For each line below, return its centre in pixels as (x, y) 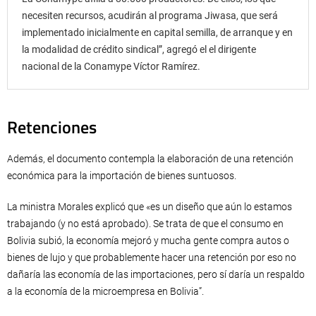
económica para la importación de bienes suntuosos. (122, 176)
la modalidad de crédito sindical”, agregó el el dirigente (139, 50)
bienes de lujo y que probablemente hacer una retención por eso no (152, 258)
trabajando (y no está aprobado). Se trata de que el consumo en (145, 224)
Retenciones (52, 127)
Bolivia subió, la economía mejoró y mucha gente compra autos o (148, 241)
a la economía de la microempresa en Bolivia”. (105, 292)
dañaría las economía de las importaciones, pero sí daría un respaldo (156, 275)
